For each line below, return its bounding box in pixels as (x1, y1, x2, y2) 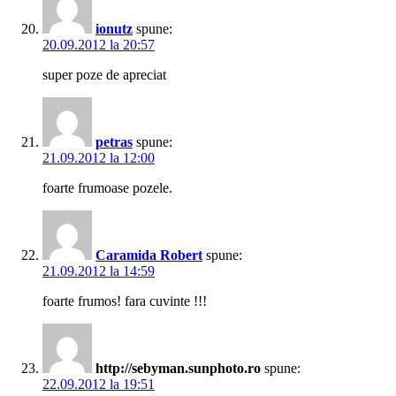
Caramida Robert (95, 247, 202, 263)
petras (95, 134, 133, 150)
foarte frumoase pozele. (42, 180, 172, 196)
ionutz (95, 21, 133, 37)
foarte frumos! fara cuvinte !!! (42, 293, 207, 309)
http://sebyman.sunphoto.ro (95, 361, 261, 377)
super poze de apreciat (42, 67, 166, 83)
